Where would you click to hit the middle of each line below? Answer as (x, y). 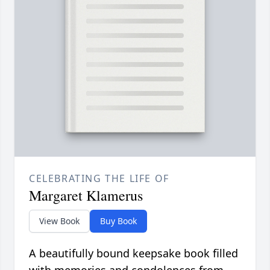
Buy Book (118, 221)
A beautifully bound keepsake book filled (133, 253)
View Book (59, 221)
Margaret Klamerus (86, 196)
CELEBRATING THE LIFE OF (99, 179)
